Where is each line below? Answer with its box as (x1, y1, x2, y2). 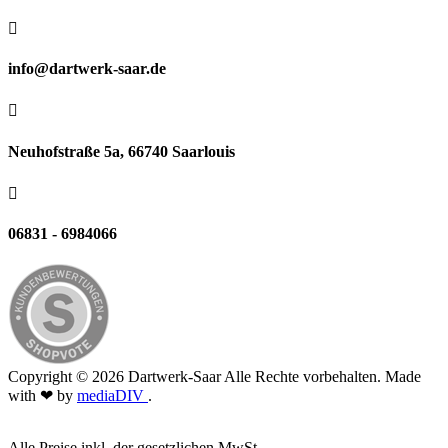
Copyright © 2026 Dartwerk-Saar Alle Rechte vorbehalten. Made (8, 368, 421, 386)
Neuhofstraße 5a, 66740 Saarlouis (8, 142, 235, 160)
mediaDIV (77, 387, 148, 405)
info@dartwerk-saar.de (8, 60, 166, 78)
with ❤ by (8, 387, 77, 405)
